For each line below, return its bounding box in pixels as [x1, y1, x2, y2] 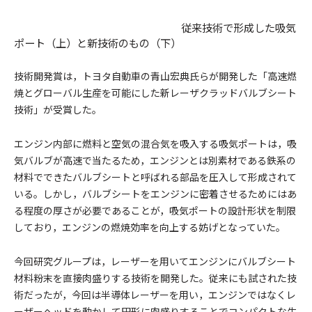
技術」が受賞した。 [14, 102, 102, 116]
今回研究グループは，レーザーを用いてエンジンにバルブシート [14, 253, 296, 268]
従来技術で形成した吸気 [181, 19, 296, 35]
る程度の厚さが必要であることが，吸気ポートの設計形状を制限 [14, 203, 296, 217]
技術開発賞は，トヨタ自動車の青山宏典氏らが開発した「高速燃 [14, 68, 297, 83]
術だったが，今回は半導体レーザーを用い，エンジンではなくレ [14, 287, 296, 302]
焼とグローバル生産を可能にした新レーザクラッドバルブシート [14, 85, 297, 100]
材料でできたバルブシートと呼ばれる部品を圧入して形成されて [14, 169, 297, 184]
